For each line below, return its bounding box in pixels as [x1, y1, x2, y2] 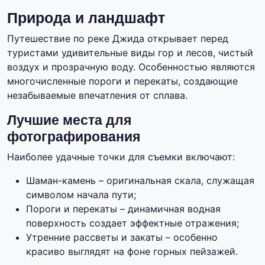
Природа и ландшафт [7, 9, 165, 27]
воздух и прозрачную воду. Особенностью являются [7, 61, 255, 73]
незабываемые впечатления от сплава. [7, 89, 188, 102]
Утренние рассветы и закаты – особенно [26, 231, 218, 244]
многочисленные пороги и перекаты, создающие [7, 75, 238, 88]
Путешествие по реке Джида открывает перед [7, 33, 228, 45]
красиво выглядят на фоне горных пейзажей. [26, 245, 238, 258]
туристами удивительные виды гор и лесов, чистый [7, 47, 253, 59]
